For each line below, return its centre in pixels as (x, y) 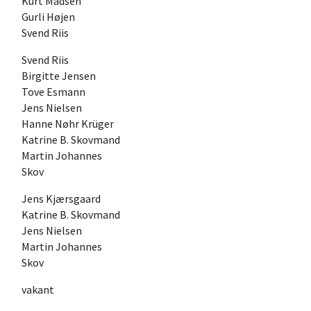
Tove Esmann (53, 91)
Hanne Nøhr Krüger (68, 123)
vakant (38, 289)
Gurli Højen (48, 16)
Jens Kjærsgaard (61, 198)
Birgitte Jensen (59, 75)
